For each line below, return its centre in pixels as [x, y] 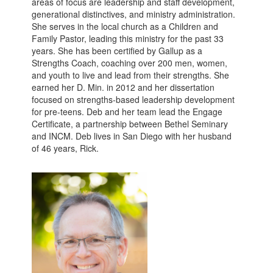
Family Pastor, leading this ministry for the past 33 [128, 38]
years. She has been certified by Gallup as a [117, 51]
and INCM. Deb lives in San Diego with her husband [132, 136]
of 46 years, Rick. [66, 148]
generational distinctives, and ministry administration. [134, 14]
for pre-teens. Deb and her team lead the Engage [127, 112]
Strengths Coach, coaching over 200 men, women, [130, 63]
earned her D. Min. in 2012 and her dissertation [123, 87]
